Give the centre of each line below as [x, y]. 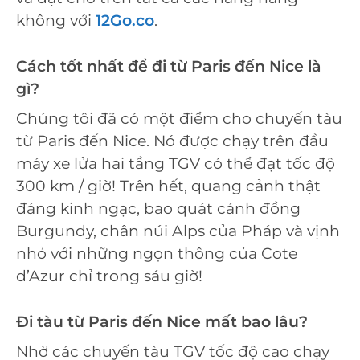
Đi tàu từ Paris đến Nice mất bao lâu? [162, 321]
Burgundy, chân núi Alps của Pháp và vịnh [178, 231]
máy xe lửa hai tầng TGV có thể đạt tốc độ [176, 164]
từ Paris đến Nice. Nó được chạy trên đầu [172, 141]
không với [56, 21]
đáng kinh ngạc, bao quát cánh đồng [158, 209]
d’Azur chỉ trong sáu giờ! [109, 276]
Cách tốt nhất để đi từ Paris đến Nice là [169, 66]
